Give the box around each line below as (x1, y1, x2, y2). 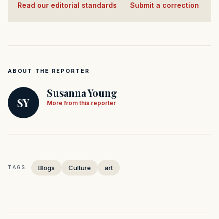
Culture (68, 163, 91, 172)
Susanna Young (47, 86, 117, 99)
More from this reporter (47, 99, 116, 107)
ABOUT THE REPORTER (8, 67, 90, 74)
